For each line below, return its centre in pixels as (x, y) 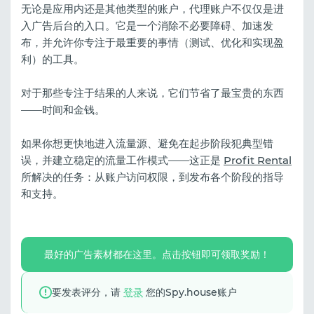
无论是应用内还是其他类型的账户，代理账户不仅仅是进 (152, 9)
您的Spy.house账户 (190, 293)
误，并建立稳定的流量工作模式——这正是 (122, 161)
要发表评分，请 (88, 293)
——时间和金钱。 (63, 110)
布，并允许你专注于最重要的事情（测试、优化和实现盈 (152, 43)
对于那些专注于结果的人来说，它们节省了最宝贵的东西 (152, 93)
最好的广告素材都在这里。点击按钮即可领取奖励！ (157, 255)
